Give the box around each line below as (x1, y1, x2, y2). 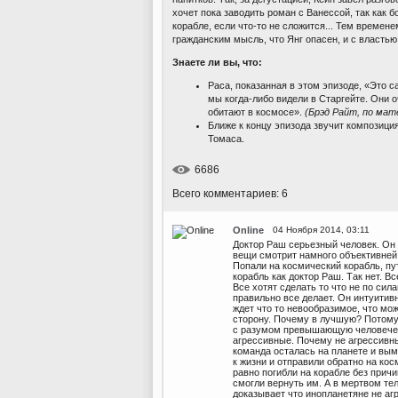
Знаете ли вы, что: (172, 56, 262, 68)
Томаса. (208, 132, 244, 144)
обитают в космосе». (208, 106, 305, 117)
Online (233, 225, 264, 236)
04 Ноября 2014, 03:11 (273, 225, 370, 235)
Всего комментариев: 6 (172, 187, 288, 201)
